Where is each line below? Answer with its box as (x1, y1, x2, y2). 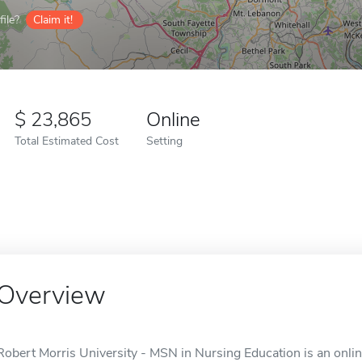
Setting (146, 133, 183, 149)
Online (146, 107, 200, 133)
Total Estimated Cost (15, 133, 119, 149)
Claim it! (33, 12, 73, 27)
